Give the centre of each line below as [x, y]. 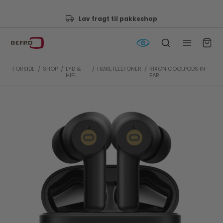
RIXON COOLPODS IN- [179, 69]
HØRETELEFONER [119, 69]
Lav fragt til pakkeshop [118, 18]
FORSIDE [24, 69]
